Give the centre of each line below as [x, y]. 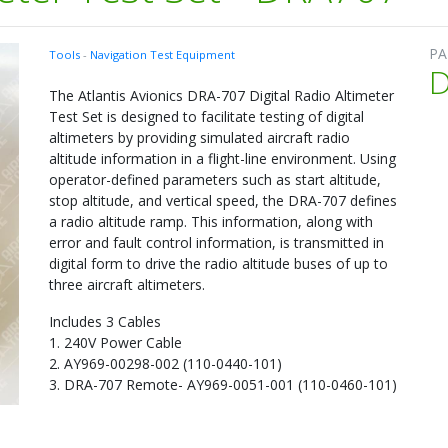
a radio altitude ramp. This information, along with [211, 221]
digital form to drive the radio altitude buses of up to [218, 263]
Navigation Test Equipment [162, 54]
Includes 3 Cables [107, 321]
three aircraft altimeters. [129, 284]
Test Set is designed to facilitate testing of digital [206, 116]
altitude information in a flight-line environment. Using [222, 158]
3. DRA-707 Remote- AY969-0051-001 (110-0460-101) [223, 384]
